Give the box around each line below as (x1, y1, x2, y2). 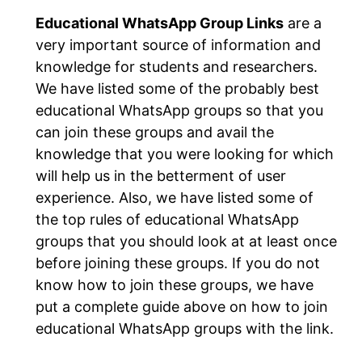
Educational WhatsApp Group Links (36, 15, 284, 32)
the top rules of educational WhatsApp (36, 211, 299, 229)
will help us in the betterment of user (36, 167, 286, 185)
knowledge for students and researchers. (36, 58, 318, 76)
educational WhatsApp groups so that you (36, 102, 323, 120)
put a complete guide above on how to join (36, 298, 328, 316)
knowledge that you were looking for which (36, 145, 334, 163)
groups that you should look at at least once (36, 233, 337, 250)
